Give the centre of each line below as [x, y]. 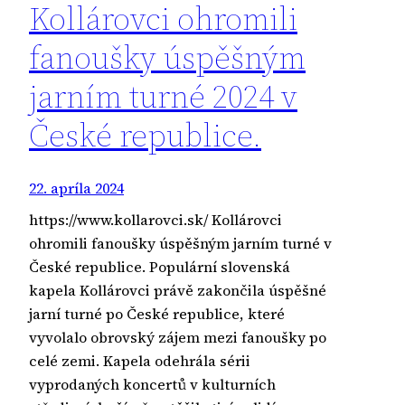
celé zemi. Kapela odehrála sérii [140, 361]
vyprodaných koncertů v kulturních [152, 385]
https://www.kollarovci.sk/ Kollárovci [155, 220]
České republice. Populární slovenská [160, 267]
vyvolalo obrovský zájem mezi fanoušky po [178, 338]
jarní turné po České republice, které [157, 314]
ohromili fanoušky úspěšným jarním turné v [180, 244]
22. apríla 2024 [76, 188]
